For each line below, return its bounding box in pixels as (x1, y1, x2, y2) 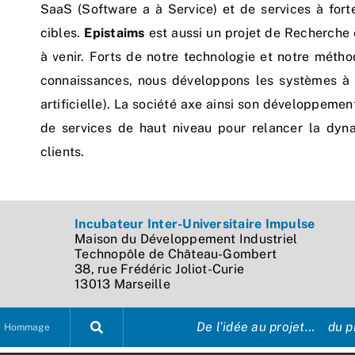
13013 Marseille (74, 276, 170, 292)
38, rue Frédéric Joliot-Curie (74, 261, 245, 277)
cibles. (40, 25, 85, 40)
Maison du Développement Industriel (74, 231, 298, 246)
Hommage (3, 321, 50, 333)
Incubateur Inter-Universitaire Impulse (74, 216, 315, 231)
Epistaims (84, 25, 145, 40)
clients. (40, 143, 85, 159)
